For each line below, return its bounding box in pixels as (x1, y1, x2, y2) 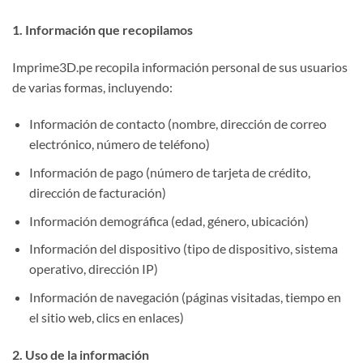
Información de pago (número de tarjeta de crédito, (28, 164, 310, 180)
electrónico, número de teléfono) (28, 136, 210, 152)
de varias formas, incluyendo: (12, 79, 173, 95)
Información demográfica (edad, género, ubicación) (28, 212, 309, 228)
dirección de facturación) (28, 184, 166, 200)
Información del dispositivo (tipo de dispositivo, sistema (28, 241, 338, 257)
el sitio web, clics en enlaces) (28, 309, 184, 325)
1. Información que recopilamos (12, 21, 193, 37)
